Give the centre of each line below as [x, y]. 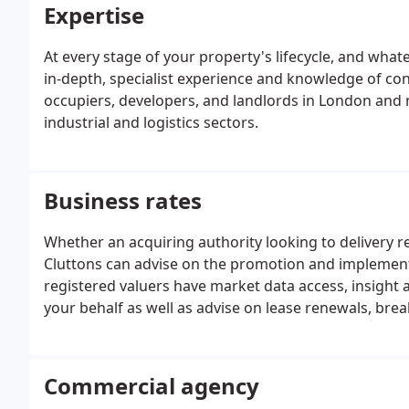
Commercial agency [152, 386]
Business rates [123, 200]
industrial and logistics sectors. [151, 122]
